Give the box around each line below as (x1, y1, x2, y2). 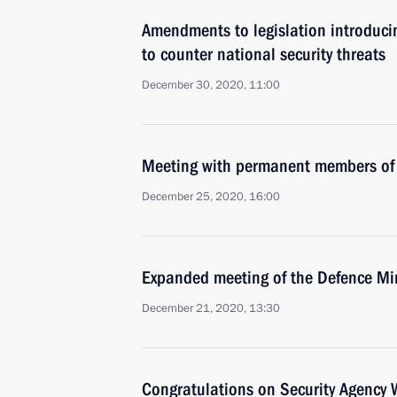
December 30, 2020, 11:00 (142, 77, 280, 93)
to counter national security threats (142, 43, 385, 65)
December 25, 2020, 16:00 (142, 189, 280, 205)
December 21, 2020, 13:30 (142, 300, 280, 316)
